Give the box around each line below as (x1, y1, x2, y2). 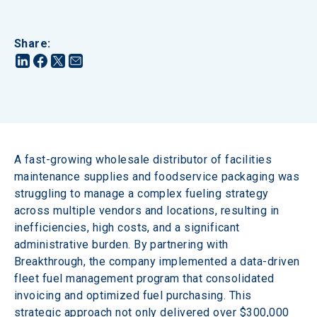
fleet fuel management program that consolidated (14, 272, 278, 285)
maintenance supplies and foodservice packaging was (14, 170, 303, 183)
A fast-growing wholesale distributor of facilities (14, 153, 275, 166)
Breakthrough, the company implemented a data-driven (14, 255, 303, 268)
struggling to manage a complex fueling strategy (14, 187, 272, 200)
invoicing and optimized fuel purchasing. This (14, 289, 255, 302)
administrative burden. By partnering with (14, 238, 232, 251)
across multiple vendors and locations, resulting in (14, 204, 282, 217)
